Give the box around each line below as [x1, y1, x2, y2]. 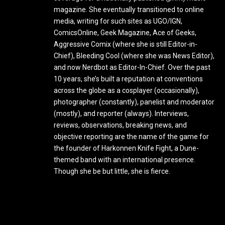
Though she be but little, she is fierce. [54, 167, 170, 176]
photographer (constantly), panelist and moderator [54, 98, 214, 106]
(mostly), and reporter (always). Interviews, [54, 109, 189, 118]
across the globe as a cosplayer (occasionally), [54, 86, 199, 95]
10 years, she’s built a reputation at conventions [54, 75, 203, 83]
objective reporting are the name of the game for [54, 133, 209, 141]
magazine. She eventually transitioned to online [54, 6, 204, 14]
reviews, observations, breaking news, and [54, 121, 187, 130]
